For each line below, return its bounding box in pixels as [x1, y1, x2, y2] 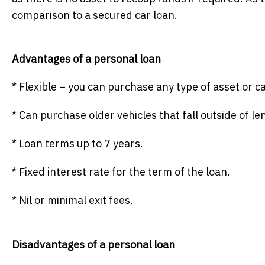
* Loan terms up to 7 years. [12, 137, 143, 151]
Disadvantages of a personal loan [12, 238, 175, 252]
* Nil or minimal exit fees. [12, 193, 133, 208]
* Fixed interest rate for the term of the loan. [12, 165, 230, 179]
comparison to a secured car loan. [12, 8, 177, 22]
